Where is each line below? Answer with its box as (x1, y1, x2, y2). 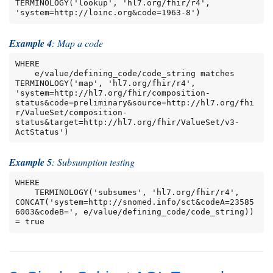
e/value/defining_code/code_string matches (15, 68, 35, 78)
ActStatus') (15, 127, 69, 136)
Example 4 (9, 36, 52, 50)
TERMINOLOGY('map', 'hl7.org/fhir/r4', (15, 78, 196, 88)
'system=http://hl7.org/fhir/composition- (15, 88, 210, 97)
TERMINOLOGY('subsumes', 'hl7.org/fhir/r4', (15, 188, 35, 197)
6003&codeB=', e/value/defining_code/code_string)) (15, 207, 254, 217)
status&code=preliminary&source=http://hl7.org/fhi (15, 97, 254, 107)
